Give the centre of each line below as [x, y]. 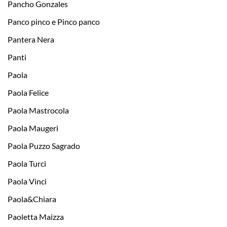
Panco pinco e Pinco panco [54, 22]
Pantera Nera [31, 40]
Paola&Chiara [32, 199]
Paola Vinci [27, 181]
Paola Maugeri [33, 128]
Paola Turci [27, 164]
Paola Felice [28, 93]
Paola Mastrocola [38, 110]
